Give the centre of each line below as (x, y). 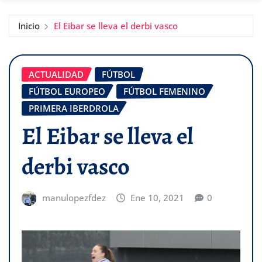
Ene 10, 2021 (158, 198)
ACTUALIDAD (56, 74)
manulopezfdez (74, 198)
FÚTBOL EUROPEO (67, 91)
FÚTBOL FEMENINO (164, 91)
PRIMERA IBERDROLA (74, 108)
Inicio (29, 25)
